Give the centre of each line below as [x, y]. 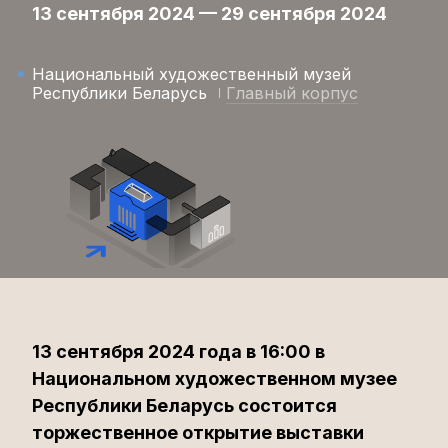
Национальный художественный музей [191, 74]
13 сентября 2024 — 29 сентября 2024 [209, 13]
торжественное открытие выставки [198, 432]
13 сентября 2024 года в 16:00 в [178, 351]
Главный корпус [292, 93]
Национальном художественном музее [214, 378]
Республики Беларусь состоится [184, 405]
